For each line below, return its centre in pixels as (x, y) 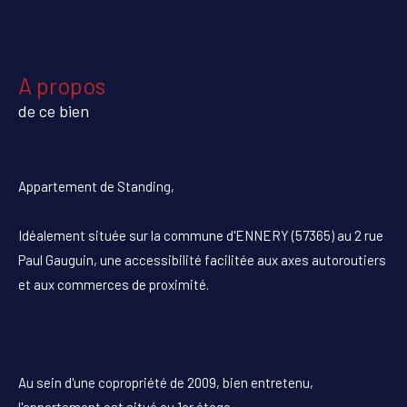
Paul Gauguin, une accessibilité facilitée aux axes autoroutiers (202, 259)
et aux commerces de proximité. (114, 284)
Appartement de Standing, (96, 186)
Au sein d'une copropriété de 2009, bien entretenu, (166, 382)
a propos (69, 85)
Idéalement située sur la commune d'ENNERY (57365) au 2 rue (201, 235)
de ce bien (54, 110)
